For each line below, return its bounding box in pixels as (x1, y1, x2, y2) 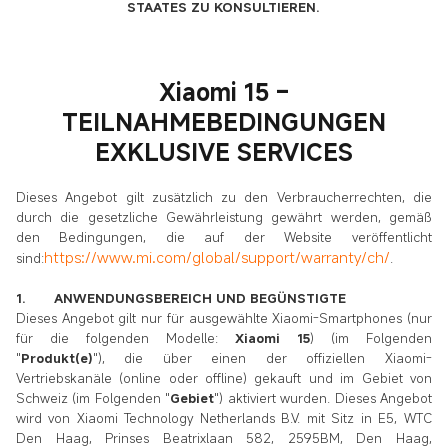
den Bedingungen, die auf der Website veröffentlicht (16, 228, 432, 247)
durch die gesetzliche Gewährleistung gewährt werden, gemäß (16, 208, 432, 227)
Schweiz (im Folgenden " (16, 389, 171, 408)
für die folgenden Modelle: (16, 329, 235, 348)
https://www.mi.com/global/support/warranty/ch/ (44, 247, 390, 268)
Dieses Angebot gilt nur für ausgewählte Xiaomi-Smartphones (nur (16, 309, 432, 328)
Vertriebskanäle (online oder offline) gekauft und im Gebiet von (16, 369, 432, 388)
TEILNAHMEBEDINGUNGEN (61, 106, 386, 139)
